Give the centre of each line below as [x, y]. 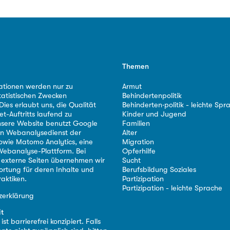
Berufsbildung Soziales [159, 170]
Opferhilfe [139, 151]
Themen [136, 66]
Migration [138, 142]
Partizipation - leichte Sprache [172, 188]
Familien [136, 124]
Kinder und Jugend [155, 114]
